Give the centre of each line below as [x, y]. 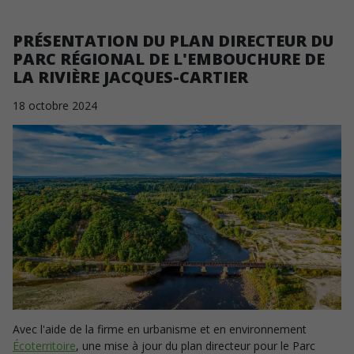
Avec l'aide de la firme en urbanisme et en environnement [160, 329]
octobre [49, 105]
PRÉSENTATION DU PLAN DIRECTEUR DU [173, 41]
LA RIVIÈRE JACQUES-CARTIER [130, 77]
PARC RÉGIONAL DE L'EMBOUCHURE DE [169, 59]
